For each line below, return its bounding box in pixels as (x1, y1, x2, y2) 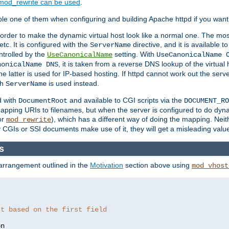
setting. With (112, 50, 156, 59)
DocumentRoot (18, 97, 67, 105)
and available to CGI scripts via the (67, 96, 184, 105)
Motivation (90, 161, 123, 170)
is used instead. (47, 79, 99, 88)
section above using (123, 161, 192, 170)
